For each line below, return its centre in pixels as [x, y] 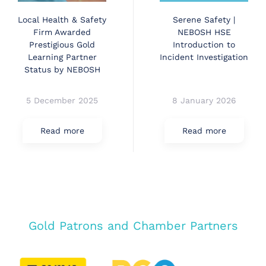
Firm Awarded [62, 32]
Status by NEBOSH [62, 69]
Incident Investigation [204, 57]
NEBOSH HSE [204, 32]
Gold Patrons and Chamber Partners [133, 226]
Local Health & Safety [62, 19]
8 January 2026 [204, 101]
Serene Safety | [204, 19]
